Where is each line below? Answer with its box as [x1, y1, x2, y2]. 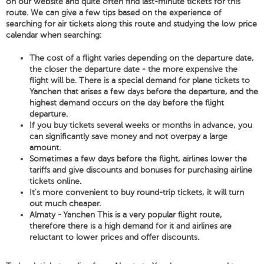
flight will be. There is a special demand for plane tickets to [29, 76, 250, 85]
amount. [29, 143, 61, 152]
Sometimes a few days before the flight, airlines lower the [29, 154, 247, 163]
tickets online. [29, 177, 81, 186]
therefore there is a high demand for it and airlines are [29, 222, 232, 230]
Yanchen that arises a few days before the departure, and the [29, 87, 258, 96]
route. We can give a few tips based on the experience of [6, 8, 222, 17]
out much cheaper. [29, 199, 101, 208]
